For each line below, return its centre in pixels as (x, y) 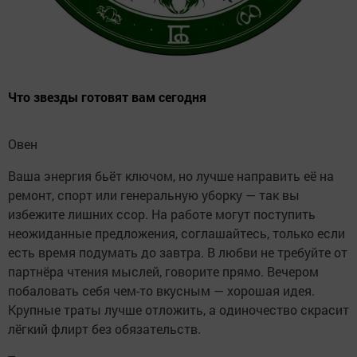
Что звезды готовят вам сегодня (107, 97)
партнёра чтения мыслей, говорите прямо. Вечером (163, 272)
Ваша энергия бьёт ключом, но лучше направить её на (171, 176)
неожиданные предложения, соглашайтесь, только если (177, 233)
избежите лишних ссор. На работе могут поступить (162, 214)
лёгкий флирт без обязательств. (104, 329)
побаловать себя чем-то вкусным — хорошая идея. (161, 291)
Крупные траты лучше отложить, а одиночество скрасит (178, 310)
